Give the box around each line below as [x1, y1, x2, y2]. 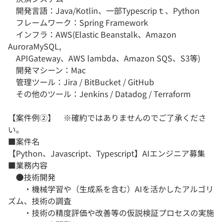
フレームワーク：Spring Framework [8, 16, 148, 29]
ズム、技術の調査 [8, 195, 71, 207]
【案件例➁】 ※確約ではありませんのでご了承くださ [8, 111, 206, 124]
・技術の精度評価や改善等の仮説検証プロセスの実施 [8, 207, 214, 219]
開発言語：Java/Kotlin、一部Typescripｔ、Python [8, 4, 200, 17]
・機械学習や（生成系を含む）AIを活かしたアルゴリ [8, 183, 214, 195]
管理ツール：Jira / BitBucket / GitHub [8, 76, 154, 88]
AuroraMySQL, [8, 40, 61, 53]
